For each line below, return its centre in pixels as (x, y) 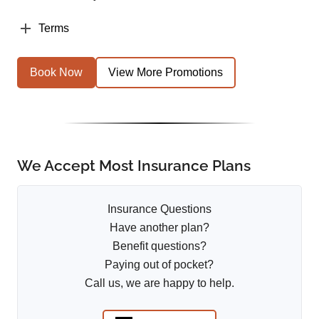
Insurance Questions (159, 209)
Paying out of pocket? (159, 264)
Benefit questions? (159, 246)
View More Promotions (166, 73)
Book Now (56, 73)
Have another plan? (159, 227)
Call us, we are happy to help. (159, 283)
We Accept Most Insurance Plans (134, 165)
